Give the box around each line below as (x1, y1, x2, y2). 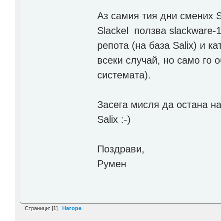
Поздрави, (97, 143, 145, 154)
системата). (97, 69, 151, 80)
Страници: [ (25, 205, 53, 211)
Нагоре (62, 205, 81, 211)
